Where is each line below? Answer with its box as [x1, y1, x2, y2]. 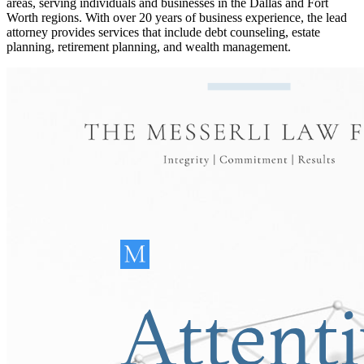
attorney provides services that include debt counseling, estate [6, 24, 320, 39]
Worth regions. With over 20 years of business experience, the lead [6, 10, 347, 24]
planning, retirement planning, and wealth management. [6, 39, 291, 54]
